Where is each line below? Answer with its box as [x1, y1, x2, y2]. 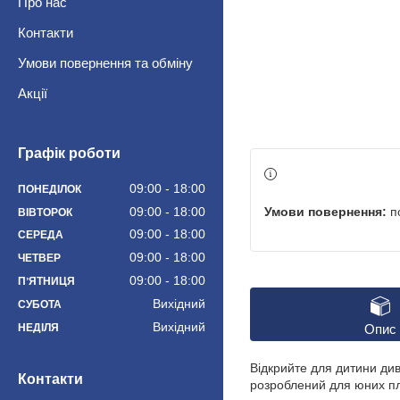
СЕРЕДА [18, 229, 63, 242]
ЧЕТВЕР [18, 252, 61, 265]
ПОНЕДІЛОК [18, 182, 81, 196]
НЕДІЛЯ [18, 321, 59, 334]
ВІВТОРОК [18, 205, 72, 219]
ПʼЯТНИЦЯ [18, 275, 75, 288]
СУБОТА [18, 297, 62, 311]
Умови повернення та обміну [18, 55, 193, 71]
